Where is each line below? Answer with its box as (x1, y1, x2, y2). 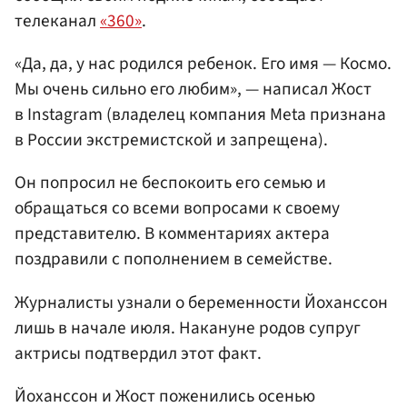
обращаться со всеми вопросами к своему (15, 195, 340, 222)
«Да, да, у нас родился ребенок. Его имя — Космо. (15, 51, 392, 77)
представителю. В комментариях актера (15, 221, 330, 247)
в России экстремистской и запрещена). (15, 127, 328, 154)
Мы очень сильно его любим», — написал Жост (15, 76, 372, 103)
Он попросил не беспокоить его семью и (15, 170, 326, 196)
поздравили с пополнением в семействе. (15, 246, 333, 273)
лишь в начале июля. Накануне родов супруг (15, 314, 361, 341)
